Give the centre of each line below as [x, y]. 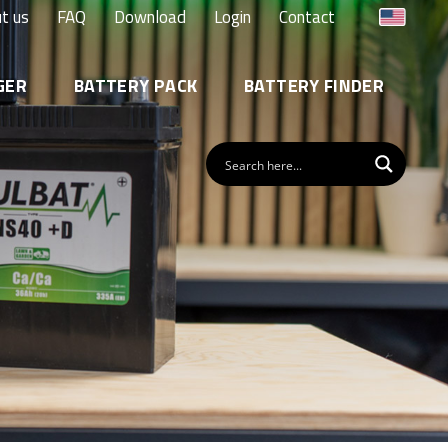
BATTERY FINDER [314, 85]
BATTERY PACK [135, 85]
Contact [307, 17]
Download [150, 17]
